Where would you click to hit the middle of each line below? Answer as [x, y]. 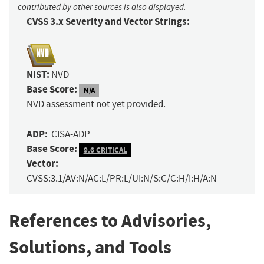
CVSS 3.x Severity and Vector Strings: [108, 22]
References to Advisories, [110, 221]
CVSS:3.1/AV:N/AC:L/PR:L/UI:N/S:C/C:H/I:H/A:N [122, 179]
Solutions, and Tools [90, 247]
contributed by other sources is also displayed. [102, 7]
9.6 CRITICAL [105, 150]
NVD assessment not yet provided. [96, 104]
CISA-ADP [71, 134]
